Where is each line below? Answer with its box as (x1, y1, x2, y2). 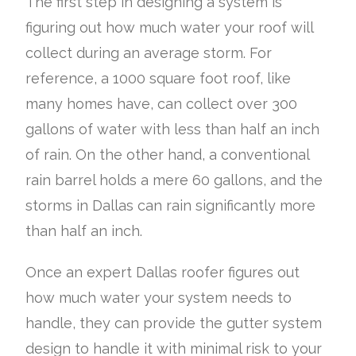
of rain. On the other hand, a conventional (25, 145, 310, 163)
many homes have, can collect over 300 (25, 95, 298, 112)
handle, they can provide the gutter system (25, 314, 323, 331)
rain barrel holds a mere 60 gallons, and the (25, 171, 323, 188)
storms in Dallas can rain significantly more (25, 196, 316, 214)
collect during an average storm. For (25, 44, 273, 61)
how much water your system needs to (25, 288, 292, 306)
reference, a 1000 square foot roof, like (25, 69, 292, 87)
